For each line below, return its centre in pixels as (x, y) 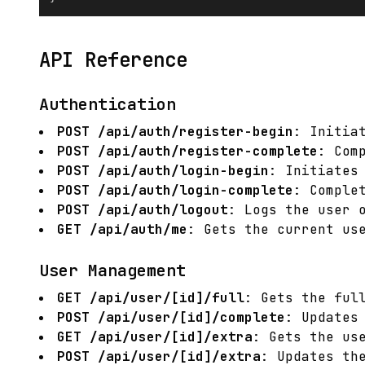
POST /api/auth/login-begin (163, 171)
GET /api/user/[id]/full (151, 298)
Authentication (108, 104)
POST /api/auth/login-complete (175, 190)
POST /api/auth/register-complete (187, 151)
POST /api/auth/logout (143, 210)
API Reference (113, 60)
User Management (112, 270)
